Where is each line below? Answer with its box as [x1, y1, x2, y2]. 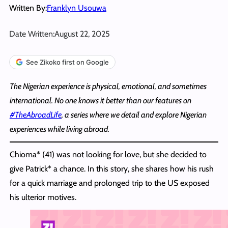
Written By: [9, 3, 47, 13]
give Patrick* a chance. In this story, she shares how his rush [9, 163, 214, 174]
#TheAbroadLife [9, 109, 62, 120]
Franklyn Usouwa [47, 3, 106, 13]
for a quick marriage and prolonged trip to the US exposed [9, 178, 210, 188]
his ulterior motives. [9, 192, 76, 202]
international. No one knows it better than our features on [9, 95, 191, 105]
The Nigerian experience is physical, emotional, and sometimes [9, 81, 207, 91]
